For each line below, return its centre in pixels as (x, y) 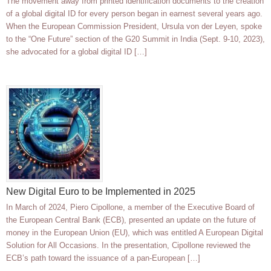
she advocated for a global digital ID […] (77, 52)
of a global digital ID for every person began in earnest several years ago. (134, 14)
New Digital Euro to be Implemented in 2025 (101, 192)
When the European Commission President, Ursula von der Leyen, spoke (134, 27)
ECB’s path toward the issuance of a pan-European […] (103, 258)
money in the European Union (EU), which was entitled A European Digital (135, 233)
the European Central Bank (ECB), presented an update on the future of (131, 220)
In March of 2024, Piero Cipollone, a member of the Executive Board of (130, 207)
